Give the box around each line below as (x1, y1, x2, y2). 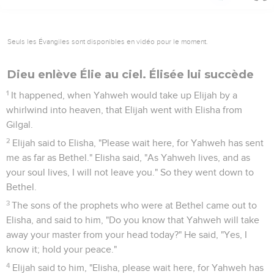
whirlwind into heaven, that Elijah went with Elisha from (6, 105, 242, 115)
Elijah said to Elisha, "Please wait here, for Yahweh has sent (12, 138, 264, 148)
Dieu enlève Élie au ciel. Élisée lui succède (7, 67, 254, 81)
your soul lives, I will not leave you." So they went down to (6, 167, 254, 177)
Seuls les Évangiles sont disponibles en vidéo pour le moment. (7, 37, 208, 46)
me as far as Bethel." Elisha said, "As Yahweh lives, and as (6, 152, 250, 163)
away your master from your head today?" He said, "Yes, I (6, 229, 247, 240)
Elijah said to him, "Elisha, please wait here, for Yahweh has (12, 262, 264, 273)
